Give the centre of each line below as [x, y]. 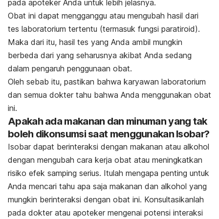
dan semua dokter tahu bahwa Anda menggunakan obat [109, 95]
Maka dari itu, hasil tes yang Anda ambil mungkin [95, 42]
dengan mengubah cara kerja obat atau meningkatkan [105, 160]
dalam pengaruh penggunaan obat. [71, 69]
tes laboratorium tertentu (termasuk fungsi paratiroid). [104, 29]
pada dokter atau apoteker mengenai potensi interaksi [105, 213]
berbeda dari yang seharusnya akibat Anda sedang [100, 55]
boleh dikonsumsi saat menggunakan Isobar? [109, 134]
